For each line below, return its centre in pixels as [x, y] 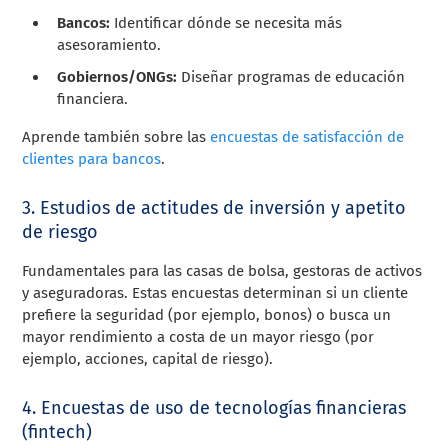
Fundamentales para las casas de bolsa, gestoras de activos [222, 270]
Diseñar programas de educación [291, 76]
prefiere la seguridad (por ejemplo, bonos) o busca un [207, 314]
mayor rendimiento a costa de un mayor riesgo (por [198, 336]
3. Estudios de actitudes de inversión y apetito [214, 207]
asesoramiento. [109, 44]
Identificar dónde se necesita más [226, 22]
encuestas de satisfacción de [307, 136]
